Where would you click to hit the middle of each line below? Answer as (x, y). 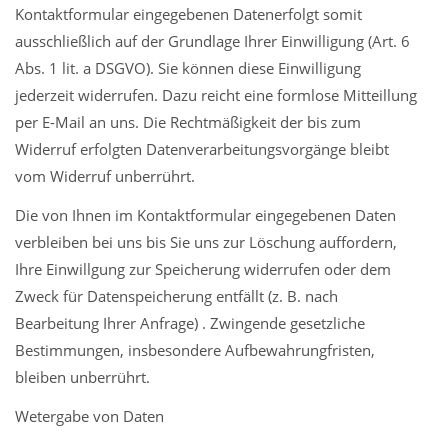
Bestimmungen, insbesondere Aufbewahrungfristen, (195, 350)
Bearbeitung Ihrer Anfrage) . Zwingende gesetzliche (190, 323)
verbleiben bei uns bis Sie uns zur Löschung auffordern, (206, 242)
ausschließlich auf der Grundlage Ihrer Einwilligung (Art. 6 (212, 41)
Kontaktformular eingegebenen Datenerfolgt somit (188, 14)
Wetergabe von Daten (89, 416)
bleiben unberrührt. (82, 377)
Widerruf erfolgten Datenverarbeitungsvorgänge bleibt (202, 149)
